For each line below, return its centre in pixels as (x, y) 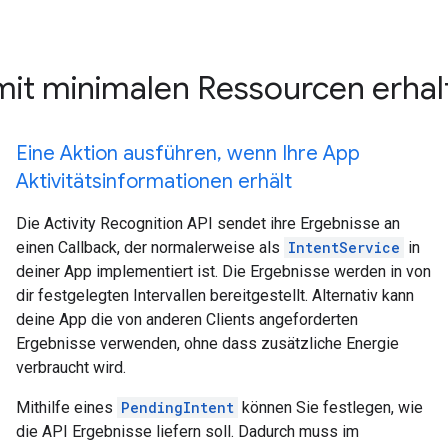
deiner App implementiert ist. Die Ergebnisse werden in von (223, 271)
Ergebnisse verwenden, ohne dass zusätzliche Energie (207, 343)
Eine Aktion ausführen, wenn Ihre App (188, 153)
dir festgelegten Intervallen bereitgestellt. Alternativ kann (215, 295)
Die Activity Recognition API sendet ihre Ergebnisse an (208, 223)
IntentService (344, 247)
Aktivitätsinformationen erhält (154, 181)
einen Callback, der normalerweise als (150, 247)
